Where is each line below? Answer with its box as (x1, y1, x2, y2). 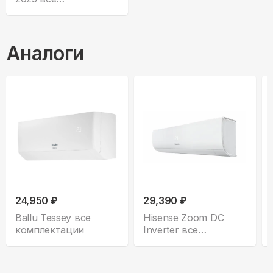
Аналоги (6, 41, 84, 66)
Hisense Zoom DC (143, 211, 224, 224)
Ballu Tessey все (15, 211, 91, 224)
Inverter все (143, 224, 199, 236)
